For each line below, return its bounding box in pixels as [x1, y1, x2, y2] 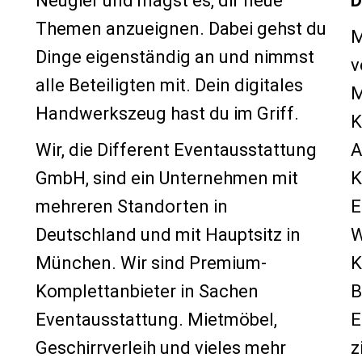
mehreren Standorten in [36, 196, 228, 217]
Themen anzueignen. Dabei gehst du [36, 19, 326, 39]
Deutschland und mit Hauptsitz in [36, 225, 301, 245]
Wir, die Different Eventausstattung [36, 140, 317, 160]
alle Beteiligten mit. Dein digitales [36, 75, 303, 95]
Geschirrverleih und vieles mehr [36, 338, 286, 358]
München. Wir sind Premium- [36, 253, 267, 273]
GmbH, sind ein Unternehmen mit [36, 168, 298, 188]
